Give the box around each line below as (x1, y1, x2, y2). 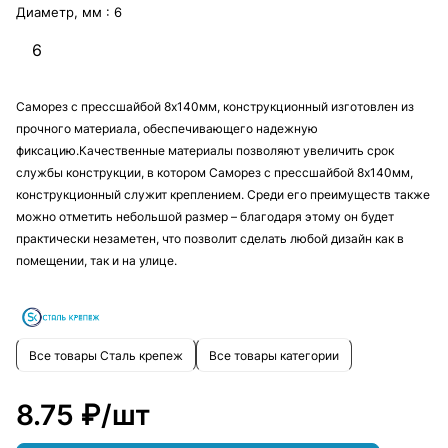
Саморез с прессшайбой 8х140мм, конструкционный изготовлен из (16, 99, 414, 115)
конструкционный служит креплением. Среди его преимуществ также (16, 187, 430, 203)
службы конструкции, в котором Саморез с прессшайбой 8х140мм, (16, 165, 413, 181)
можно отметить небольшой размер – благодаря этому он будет (16, 209, 394, 225)
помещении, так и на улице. (16, 253, 177, 269)
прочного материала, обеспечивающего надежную (16, 121, 318, 137)
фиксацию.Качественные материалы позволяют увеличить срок (16, 143, 394, 159)
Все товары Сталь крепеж (29, 347, 183, 363)
